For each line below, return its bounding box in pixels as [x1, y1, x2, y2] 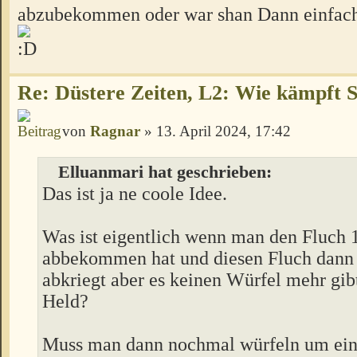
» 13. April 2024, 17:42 [140, 122, 291, 139]
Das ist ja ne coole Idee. [42, 182, 227, 204]
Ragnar [90, 122, 140, 139]
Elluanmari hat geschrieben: [58, 162, 272, 182]
